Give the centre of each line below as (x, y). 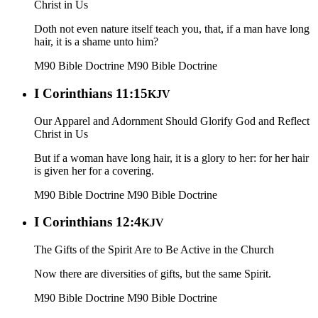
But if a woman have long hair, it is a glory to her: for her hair (171, 158)
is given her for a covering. (94, 170)
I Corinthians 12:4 (88, 222)
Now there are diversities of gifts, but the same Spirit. (153, 274)
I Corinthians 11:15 (91, 93)
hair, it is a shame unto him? (96, 42)
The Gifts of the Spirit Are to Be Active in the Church (154, 250)
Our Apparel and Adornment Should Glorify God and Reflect (172, 121)
